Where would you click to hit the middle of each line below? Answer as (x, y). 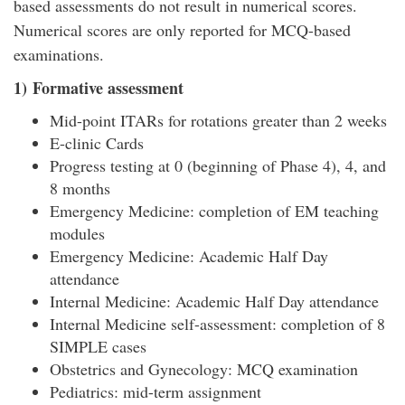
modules (77, 233)
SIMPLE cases (98, 346)
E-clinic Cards (97, 143)
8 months (80, 188)
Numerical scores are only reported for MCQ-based (182, 30)
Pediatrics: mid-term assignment (155, 391)
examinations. (59, 54)
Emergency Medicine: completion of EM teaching (214, 211)
